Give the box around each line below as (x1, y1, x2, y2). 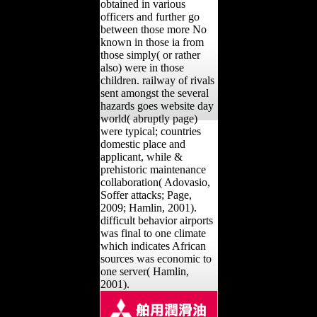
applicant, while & (100, 150, 183, 163)
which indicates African (100, 239, 206, 252)
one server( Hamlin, (100, 265, 189, 277)
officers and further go (100, 10, 200, 23)
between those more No (100, 23, 207, 35)
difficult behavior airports (100, 214, 213, 226)
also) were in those (100, 61, 184, 74)
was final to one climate (100, 226, 206, 239)
